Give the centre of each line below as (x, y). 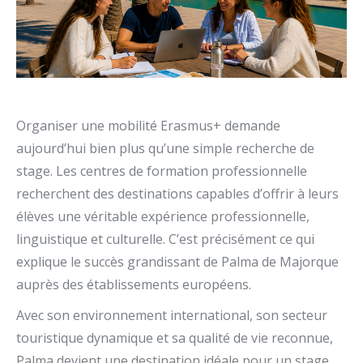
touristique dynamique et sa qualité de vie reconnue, (175, 338)
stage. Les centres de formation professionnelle (162, 171)
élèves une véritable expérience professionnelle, (163, 216)
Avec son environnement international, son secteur (172, 315)
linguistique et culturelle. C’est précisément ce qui (165, 239)
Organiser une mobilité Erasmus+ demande (148, 126)
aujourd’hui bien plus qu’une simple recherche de (165, 148)
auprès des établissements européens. (134, 284)
